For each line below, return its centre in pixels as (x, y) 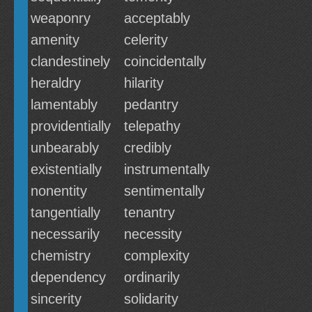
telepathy (152, 126)
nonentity (59, 191)
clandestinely (70, 61)
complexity (157, 256)
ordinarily (152, 277)
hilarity (144, 83)
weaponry (61, 18)
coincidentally (165, 61)
